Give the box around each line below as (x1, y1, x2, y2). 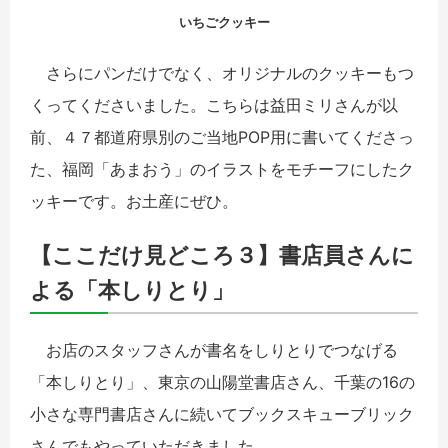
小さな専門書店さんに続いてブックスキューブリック (30, 403, 414, 424)
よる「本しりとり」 (30, 276, 234, 304)
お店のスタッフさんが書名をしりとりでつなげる (30, 339, 398, 360)
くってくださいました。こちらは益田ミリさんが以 (30, 95, 398, 116)
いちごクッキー (178, 15, 270, 31)
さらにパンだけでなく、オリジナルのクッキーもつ (30, 63, 414, 84)
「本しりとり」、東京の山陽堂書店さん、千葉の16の (30, 371, 415, 392)
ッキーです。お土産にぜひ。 (30, 191, 238, 212)
